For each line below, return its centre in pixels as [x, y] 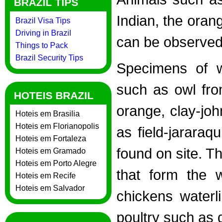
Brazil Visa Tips [43, 21]
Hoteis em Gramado [51, 151]
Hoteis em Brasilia [48, 114]
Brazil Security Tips [49, 58]
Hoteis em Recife [46, 176]
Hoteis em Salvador [50, 188]
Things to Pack [42, 46]
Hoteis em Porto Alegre [56, 164]
